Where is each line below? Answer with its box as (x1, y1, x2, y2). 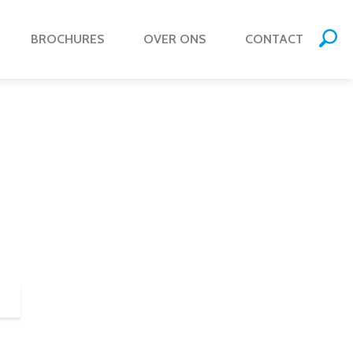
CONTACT (245, 32, 303, 46)
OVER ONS (143, 32, 206, 46)
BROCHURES (31, 32, 104, 46)
